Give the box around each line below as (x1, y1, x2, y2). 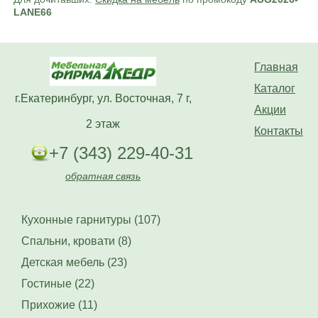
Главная (254, 61, 298, 74)
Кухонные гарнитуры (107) (21, 214, 160, 226)
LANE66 (13, 6, 52, 18)
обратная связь (65, 170, 141, 182)
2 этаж (86, 118, 120, 131)
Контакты (254, 125, 303, 138)
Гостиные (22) (21, 278, 94, 290)
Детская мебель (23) (21, 256, 127, 269)
